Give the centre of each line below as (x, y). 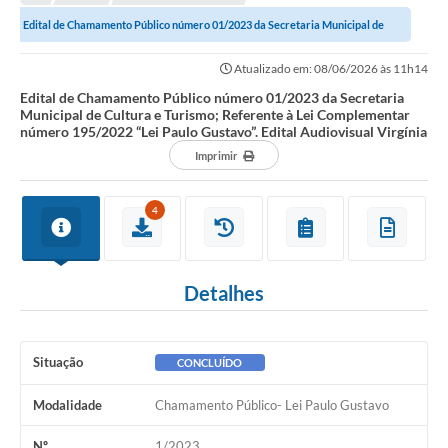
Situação (58, 361)
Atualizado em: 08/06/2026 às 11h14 (330, 68)
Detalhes (224, 292)
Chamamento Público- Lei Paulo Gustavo (271, 404)
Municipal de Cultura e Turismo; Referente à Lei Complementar (215, 114)
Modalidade (67, 404)
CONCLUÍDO (210, 362)
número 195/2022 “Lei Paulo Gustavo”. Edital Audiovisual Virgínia (223, 131)
